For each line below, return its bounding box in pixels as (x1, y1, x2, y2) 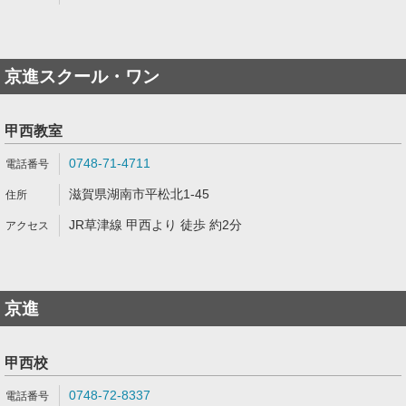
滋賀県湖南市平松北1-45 (69, 187, 209, 201)
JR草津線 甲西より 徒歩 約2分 (69, 217, 242, 232)
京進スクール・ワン (5, 67, 159, 86)
